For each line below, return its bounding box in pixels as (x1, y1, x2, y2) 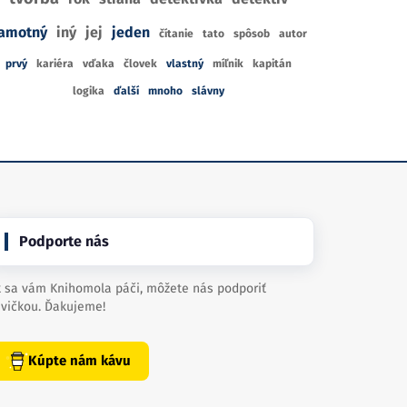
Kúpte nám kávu (27, 352, 131, 369)
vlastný (165, 57, 203, 70)
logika (72, 84, 104, 97)
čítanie (158, 27, 194, 40)
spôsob (233, 27, 270, 40)
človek (123, 57, 157, 70)
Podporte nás (19, 233, 109, 250)
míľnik (212, 57, 243, 70)
